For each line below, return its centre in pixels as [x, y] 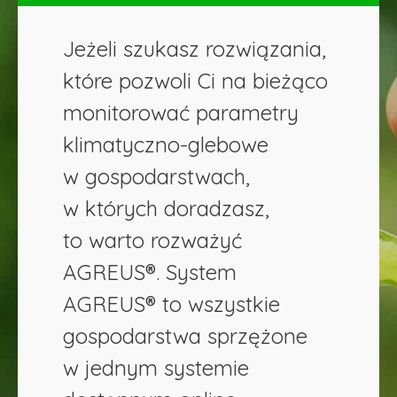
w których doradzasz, [166, 208]
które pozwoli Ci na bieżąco [195, 80]
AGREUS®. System [150, 272]
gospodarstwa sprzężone [185, 335]
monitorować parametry [181, 112]
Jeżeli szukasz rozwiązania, [195, 48]
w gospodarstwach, [156, 176]
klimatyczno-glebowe [166, 144]
